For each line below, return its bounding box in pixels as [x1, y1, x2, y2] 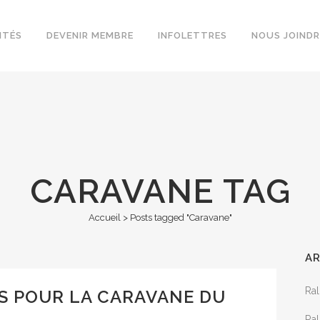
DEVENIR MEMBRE [46, 30, 134, 41]
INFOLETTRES [158, 30, 227, 41]
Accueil [88, 212, 121, 223]
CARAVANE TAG [29, 171, 291, 211]
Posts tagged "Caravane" [129, 212, 232, 223]
